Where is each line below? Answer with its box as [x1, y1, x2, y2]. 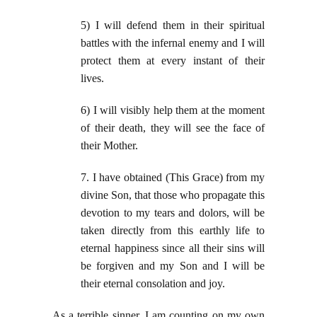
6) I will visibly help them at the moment [81, 104, 265, 117]
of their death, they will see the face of [81, 122, 265, 134]
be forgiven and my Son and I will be [81, 260, 265, 272]
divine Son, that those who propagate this [81, 189, 265, 202]
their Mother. [81, 139, 138, 152]
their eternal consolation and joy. [81, 277, 225, 290]
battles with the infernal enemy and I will [81, 37, 265, 50]
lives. [81, 72, 104, 85]
